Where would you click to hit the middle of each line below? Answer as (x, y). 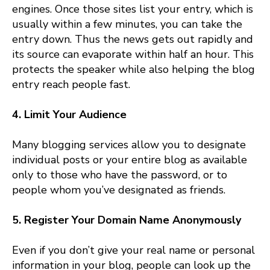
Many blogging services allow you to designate (129, 144)
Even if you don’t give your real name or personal (133, 250)
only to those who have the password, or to (120, 174)
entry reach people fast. (71, 84)
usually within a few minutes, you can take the (127, 24)
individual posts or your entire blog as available (130, 159)
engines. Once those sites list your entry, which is (133, 9)
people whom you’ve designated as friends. (119, 190)
